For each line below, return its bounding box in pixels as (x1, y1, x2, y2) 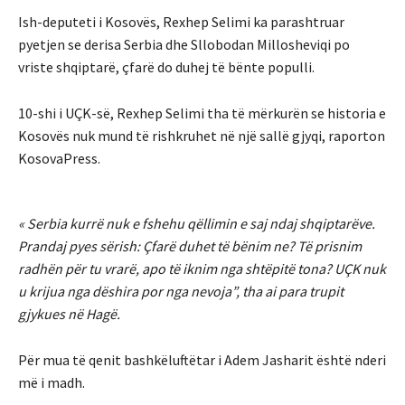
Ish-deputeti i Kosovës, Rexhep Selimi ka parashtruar (18, 13, 344, 32)
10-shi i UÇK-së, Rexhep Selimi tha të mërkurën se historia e (18, 104, 386, 123)
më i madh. (18, 373, 85, 392)
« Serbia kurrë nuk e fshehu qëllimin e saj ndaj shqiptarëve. (18, 214, 375, 233)
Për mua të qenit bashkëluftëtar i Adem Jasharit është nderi (18, 351, 386, 370)
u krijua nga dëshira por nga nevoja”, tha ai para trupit (18, 282, 344, 301)
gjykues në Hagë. (18, 305, 120, 324)
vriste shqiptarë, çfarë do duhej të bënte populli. (18, 58, 315, 77)
